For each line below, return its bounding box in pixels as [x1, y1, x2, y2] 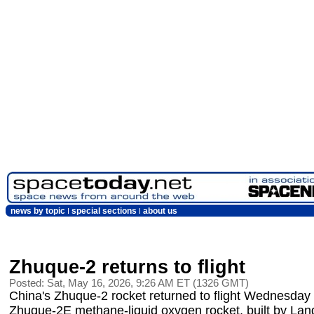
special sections [71, 207, 137, 215]
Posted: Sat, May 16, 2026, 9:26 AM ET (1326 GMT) [9, 277, 249, 289]
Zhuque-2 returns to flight [9, 257, 245, 278]
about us [143, 207, 177, 215]
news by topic [11, 207, 65, 215]
